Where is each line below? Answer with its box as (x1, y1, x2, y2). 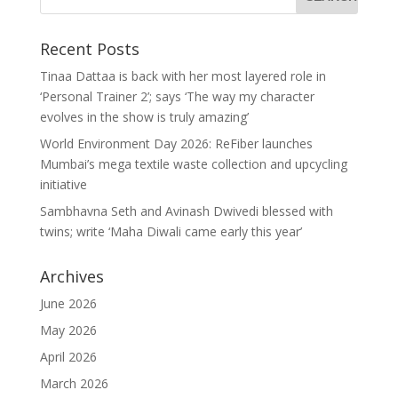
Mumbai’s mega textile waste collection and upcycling (39, 155, 347, 173)
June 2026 (39, 295, 97, 313)
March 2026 (39, 375, 108, 393)
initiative (39, 176, 87, 194)
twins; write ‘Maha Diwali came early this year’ (39, 223, 302, 241)
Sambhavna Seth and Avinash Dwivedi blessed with (39, 203, 333, 220)
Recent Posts (39, 38, 139, 60)
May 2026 (39, 322, 97, 339)
